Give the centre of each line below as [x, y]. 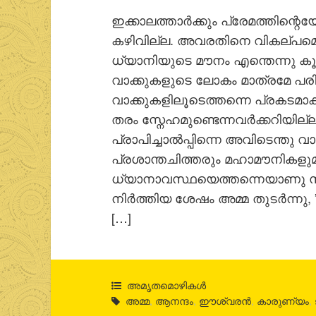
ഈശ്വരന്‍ [225, 301]
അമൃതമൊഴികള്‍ [167, 285]
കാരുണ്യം [283, 301]
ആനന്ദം [175, 301]
